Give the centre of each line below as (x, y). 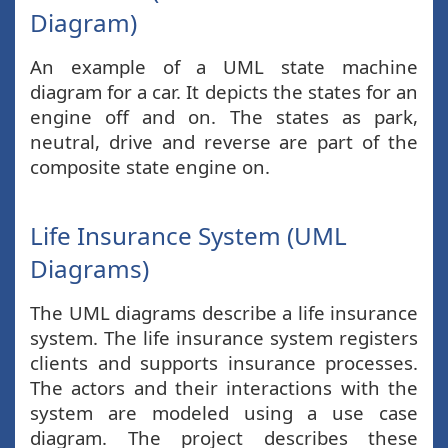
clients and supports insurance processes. (224, 362)
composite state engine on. (150, 166)
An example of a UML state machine (224, 66)
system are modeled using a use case (224, 412)
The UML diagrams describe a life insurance (224, 312)
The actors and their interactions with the (224, 387)
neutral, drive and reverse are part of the (224, 141)
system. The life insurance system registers (224, 337)
